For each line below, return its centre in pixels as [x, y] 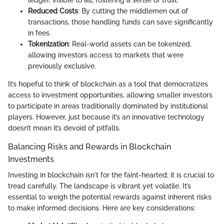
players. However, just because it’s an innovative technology [106, 117]
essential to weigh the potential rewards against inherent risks [110, 197]
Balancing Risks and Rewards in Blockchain [89, 147]
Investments [31, 159]
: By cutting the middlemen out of [133, 11]
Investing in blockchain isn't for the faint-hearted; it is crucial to [111, 175]
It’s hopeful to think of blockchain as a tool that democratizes [108, 84]
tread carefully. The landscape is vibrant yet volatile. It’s [99, 186]
